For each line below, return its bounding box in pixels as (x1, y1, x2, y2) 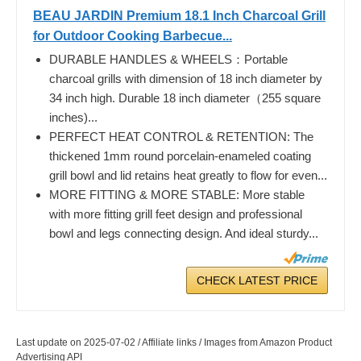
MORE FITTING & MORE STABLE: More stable (49, 187, 305, 201)
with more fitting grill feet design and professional (49, 206, 302, 221)
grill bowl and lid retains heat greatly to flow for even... (49, 168, 327, 182)
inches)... (49, 110, 98, 124)
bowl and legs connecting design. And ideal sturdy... (49, 226, 318, 240)
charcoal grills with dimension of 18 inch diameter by (49, 71, 322, 85)
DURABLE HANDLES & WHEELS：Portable (49, 52, 288, 66)
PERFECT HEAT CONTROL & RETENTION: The (49, 129, 313, 143)
